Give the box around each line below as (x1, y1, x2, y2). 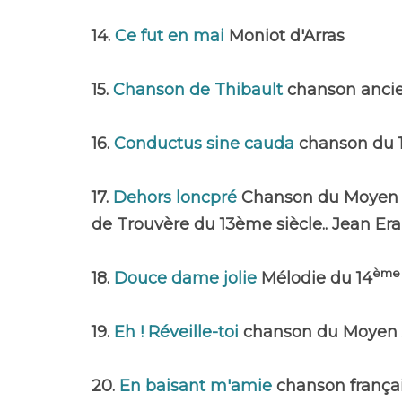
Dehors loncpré (113, 188, 241, 207)
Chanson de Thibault (113, 80, 287, 100)
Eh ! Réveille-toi (114, 322, 243, 342)
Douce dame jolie (114, 268, 261, 288)
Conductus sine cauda (114, 134, 299, 153)
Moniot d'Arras (229, 26, 345, 46)
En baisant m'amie (119, 376, 276, 396)
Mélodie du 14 (261, 268, 372, 288)
